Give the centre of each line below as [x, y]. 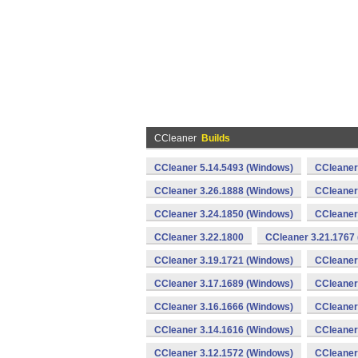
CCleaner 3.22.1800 [199, 237]
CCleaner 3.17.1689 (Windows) [224, 284]
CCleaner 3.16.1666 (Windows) [224, 307]
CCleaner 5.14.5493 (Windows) [224, 168]
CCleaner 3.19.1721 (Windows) [224, 261]
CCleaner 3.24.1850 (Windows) [224, 214]
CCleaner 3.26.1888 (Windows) [224, 191]
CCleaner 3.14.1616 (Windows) [224, 330]
